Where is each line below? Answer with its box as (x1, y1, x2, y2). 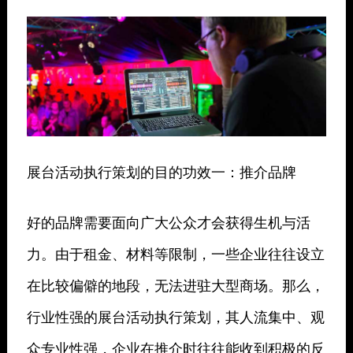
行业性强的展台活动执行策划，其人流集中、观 (26, 306, 325, 327)
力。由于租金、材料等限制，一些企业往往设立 (26, 243, 325, 264)
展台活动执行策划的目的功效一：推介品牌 (26, 161, 296, 182)
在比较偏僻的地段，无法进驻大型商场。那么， (26, 274, 325, 295)
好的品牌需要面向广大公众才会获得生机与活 (26, 211, 310, 232)
